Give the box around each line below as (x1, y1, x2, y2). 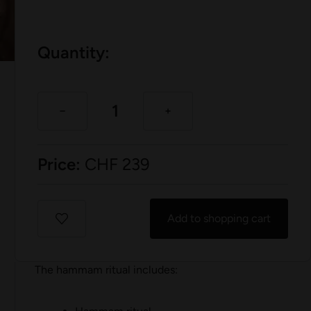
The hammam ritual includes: (35, 263, 178, 277)
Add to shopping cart (167, 212, 271, 226)
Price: (37, 154, 81, 175)
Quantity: (37, 42, 110, 63)
